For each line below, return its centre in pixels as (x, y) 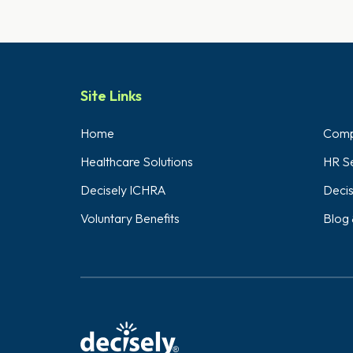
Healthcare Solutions (137, 162)
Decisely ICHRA (123, 190)
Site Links (111, 96)
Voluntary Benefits (130, 218)
